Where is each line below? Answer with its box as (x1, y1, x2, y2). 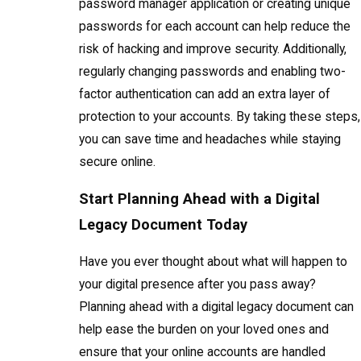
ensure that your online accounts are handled (79, 344, 326, 359)
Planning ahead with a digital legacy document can (79, 299, 355, 314)
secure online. (79, 155, 156, 170)
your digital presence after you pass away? (79, 276, 317, 292)
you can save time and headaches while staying (79, 132, 342, 147)
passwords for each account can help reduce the (79, 19, 351, 35)
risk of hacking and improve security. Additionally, (79, 42, 347, 57)
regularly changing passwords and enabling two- (79, 64, 346, 80)
